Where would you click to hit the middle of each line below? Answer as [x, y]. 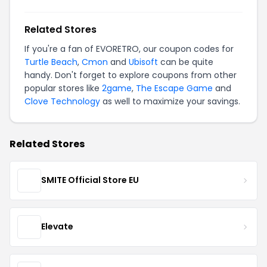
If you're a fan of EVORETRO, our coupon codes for [129, 49]
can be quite [186, 62]
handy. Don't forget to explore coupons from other [131, 75]
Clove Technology [62, 101]
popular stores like [63, 88]
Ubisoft [143, 62]
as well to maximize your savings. [170, 101]
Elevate [57, 227]
